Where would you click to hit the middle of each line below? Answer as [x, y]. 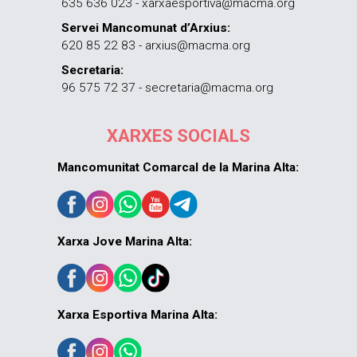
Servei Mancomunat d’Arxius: [146, 28]
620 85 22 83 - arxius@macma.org [156, 46]
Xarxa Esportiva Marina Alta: [138, 315]
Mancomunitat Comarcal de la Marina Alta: [178, 168]
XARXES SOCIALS [178, 136]
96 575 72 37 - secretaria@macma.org [168, 88]
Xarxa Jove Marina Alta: [125, 241]
